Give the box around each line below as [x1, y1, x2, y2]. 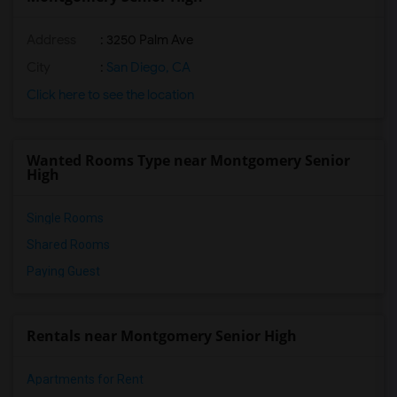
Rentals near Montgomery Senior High [27, 326, 297, 346]
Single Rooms [27, 211, 104, 225]
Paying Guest [27, 264, 100, 278]
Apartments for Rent [27, 372, 144, 386]
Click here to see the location [27, 87, 194, 103]
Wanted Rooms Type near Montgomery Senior [27, 151, 350, 170]
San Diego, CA [104, 59, 191, 75]
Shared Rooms [27, 237, 110, 252]
